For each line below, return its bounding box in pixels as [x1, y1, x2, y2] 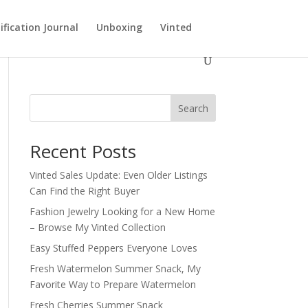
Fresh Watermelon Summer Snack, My [29, 262, 201, 275]
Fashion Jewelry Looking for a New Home [29, 205, 215, 218]
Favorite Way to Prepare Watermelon [29, 278, 196, 291]
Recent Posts [29, 139, 136, 164]
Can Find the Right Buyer [29, 184, 140, 197]
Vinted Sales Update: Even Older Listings [29, 168, 208, 181]
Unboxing [96, 21, 143, 34]
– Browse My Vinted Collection [29, 221, 166, 234]
